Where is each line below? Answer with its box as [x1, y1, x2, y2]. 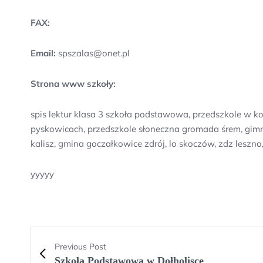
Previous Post [55, 241, 106, 252]
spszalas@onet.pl [56, 48, 130, 59]
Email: [31, 48, 56, 59]
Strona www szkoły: [31, 78, 116, 89]
